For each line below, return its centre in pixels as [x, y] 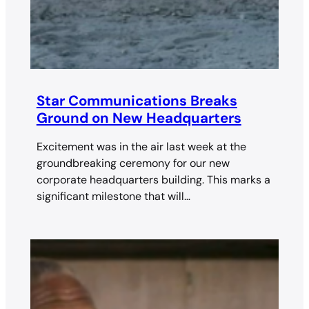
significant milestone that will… [113, 196]
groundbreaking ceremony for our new [133, 163]
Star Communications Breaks [137, 100]
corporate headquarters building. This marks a [153, 179]
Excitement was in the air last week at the [141, 146]
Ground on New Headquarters [139, 118]
